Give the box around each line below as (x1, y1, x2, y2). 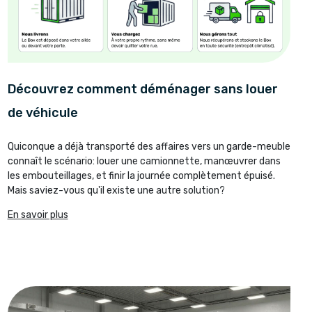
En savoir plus (7, 209, 68, 221)
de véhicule (7, 105, 78, 120)
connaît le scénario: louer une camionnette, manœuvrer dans (7, 155, 281, 167)
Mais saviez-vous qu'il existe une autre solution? (7, 185, 225, 196)
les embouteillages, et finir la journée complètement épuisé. (7, 170, 275, 182)
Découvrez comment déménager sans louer (7, 81, 278, 97)
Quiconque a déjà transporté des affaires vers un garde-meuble (7, 141, 290, 153)
